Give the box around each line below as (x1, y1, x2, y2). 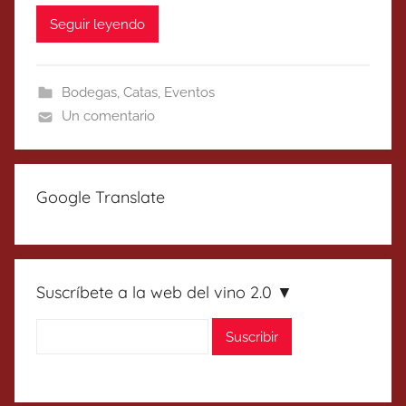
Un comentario (61, 108, 155, 125)
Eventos (163, 84, 215, 101)
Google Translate (36, 187, 165, 208)
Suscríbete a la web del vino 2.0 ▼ (36, 282, 293, 304)
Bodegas (61, 84, 117, 101)
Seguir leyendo (50, 15, 145, 33)
